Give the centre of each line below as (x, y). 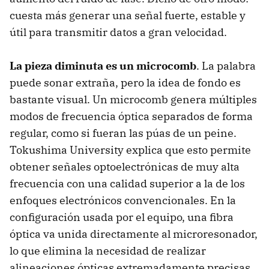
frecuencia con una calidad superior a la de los (127, 184)
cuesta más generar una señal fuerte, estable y (128, 16)
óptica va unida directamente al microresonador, (134, 234)
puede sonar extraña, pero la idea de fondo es (125, 83)
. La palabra (226, 66)
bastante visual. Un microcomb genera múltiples (133, 100)
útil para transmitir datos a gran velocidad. (118, 32)
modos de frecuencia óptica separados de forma (131, 116)
